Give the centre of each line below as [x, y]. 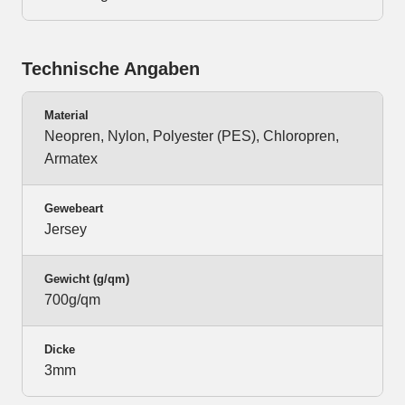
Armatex [71, 159]
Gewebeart [74, 209]
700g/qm [72, 300]
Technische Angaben [111, 69]
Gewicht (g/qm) [87, 279]
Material [66, 116]
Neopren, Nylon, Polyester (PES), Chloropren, [192, 137]
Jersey [66, 230]
